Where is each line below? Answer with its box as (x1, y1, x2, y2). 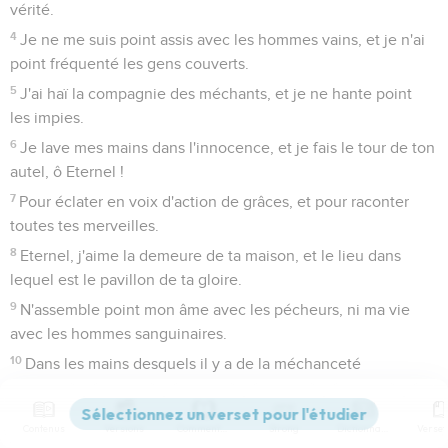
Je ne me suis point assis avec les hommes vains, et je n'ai (20, 31, 426, 48)
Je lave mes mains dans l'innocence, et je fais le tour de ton (20, 139, 436, 156)
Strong (269, 422, 299, 435)
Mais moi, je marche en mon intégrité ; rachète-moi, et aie (23, 409, 426, 426)
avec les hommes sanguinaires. (10, 325, 227, 342)
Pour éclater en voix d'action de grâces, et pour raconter (19, 193, 410, 210)
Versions (104, 422, 144, 435)
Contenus (23, 422, 65, 435)
